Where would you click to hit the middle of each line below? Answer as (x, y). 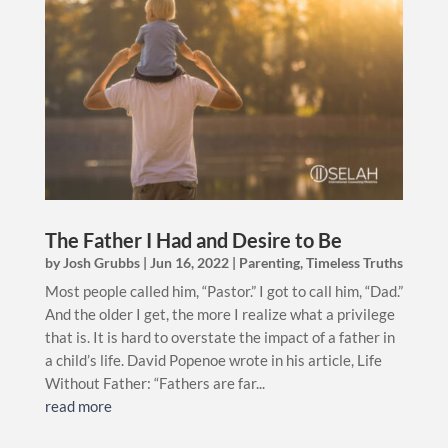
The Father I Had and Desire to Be (193, 239)
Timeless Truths (354, 262)
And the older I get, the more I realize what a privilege (219, 313)
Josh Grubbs (101, 262)
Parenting (269, 262)
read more (78, 405)
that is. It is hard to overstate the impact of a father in (219, 336)
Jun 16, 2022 (189, 262)
